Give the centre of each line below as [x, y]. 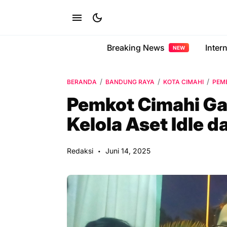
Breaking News [136, 48]
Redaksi [80, 150]
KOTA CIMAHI [183, 82]
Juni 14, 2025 [128, 150]
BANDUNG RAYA [130, 82]
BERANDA [82, 82]
